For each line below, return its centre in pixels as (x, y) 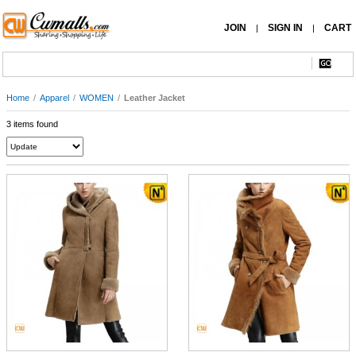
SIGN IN (285, 28)
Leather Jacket (155, 98)
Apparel (54, 98)
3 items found (32, 124)
